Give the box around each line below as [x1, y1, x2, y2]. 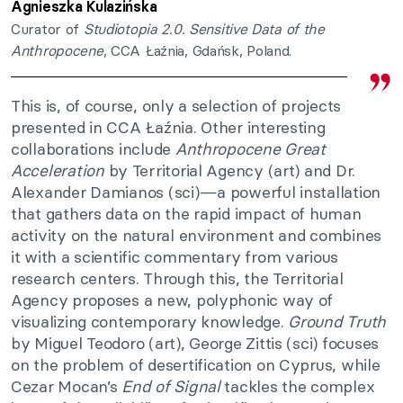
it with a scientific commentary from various [11, 246, 339, 267]
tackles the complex [219, 375, 375, 397]
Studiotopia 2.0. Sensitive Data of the [83, 19, 325, 38]
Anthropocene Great [175, 138, 326, 159]
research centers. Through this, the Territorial [11, 267, 344, 289]
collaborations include [11, 138, 175, 159]
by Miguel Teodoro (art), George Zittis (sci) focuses [11, 332, 379, 354]
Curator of [11, 19, 84, 38]
